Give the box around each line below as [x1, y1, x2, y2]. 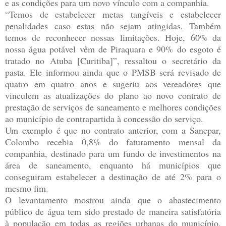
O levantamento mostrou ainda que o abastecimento [5, 193, 221, 206]
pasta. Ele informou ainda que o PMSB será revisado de [5, 66, 221, 78]
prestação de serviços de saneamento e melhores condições [5, 100, 221, 113]
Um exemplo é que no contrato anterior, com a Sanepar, [5, 124, 221, 136]
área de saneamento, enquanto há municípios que [5, 158, 221, 171]
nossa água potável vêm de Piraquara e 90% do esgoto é [5, 42, 221, 55]
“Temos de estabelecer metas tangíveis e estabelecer [5, 8, 221, 20]
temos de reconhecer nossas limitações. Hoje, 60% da [5, 31, 221, 43]
